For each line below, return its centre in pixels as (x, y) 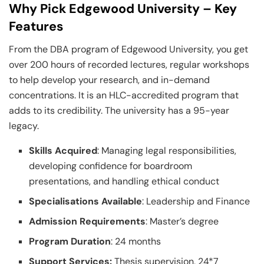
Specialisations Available (86, 201)
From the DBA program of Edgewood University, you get (128, 49)
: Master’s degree (182, 221)
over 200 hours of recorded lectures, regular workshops (129, 64)
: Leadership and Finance (196, 201)
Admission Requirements (88, 221)
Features (36, 26)
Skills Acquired (63, 150)
